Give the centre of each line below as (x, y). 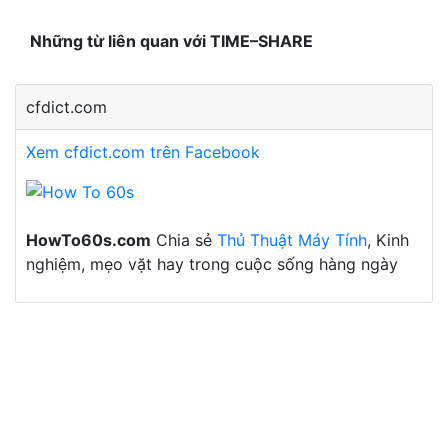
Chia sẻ (184, 239)
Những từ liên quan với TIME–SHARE (171, 40)
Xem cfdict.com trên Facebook (143, 151)
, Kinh (388, 239)
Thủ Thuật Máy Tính (292, 239)
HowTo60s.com (88, 239)
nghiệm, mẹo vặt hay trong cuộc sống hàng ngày (212, 263)
